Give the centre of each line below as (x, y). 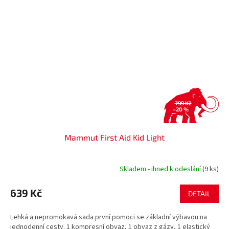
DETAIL (199, 193)
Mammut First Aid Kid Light (114, 137)
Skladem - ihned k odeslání (161, 169)
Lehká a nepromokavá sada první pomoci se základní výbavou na (109, 217)
